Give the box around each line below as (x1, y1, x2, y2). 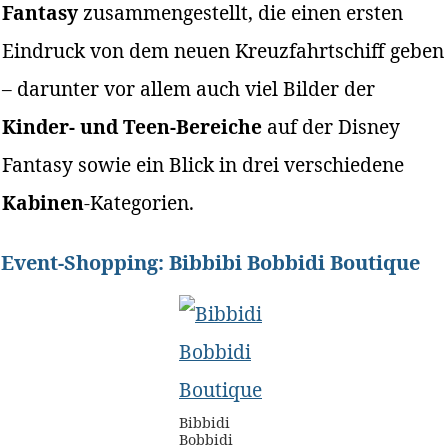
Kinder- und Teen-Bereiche (2, 113, 263, 141)
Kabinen (2, 189, 85, 217)
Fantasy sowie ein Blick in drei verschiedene (2, 151, 405, 179)
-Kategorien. (84, 189, 195, 217)
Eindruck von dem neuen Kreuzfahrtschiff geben (2, 37, 445, 65)
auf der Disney (262, 113, 401, 141)
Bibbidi (179, 413, 230, 433)
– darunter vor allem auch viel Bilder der (2, 75, 376, 103)
